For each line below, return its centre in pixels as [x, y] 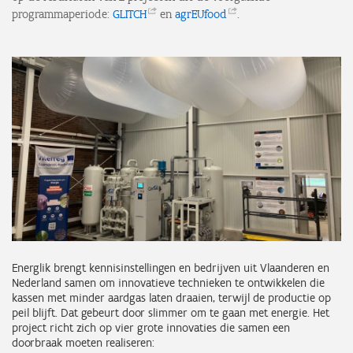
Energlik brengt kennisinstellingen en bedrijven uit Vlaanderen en [171, 268]
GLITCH [130, 14]
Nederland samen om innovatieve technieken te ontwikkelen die [168, 283]
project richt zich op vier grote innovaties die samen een [151, 328]
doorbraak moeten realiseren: [83, 343]
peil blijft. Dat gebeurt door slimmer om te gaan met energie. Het [171, 313]
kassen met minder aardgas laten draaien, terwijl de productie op [171, 298]
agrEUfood [201, 14]
